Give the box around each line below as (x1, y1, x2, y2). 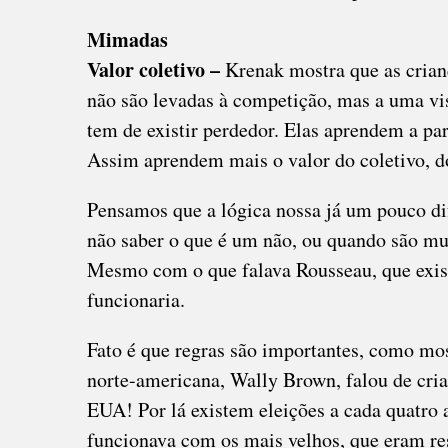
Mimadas (87, 25, 168, 54)
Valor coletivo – (87, 55, 225, 84)
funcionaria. (87, 286, 185, 313)
